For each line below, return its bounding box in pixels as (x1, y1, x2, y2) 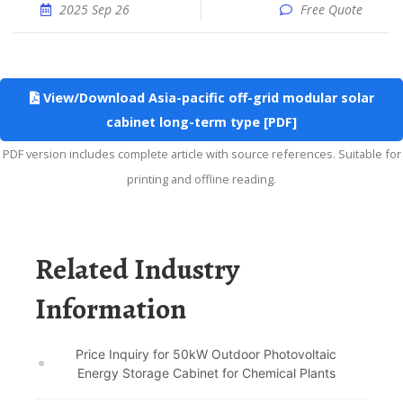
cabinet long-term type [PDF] (106, 113, 297, 130)
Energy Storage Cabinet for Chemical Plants (76, 365, 336, 381)
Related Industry (35, 249, 53, 289)
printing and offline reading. (127, 171, 276, 187)
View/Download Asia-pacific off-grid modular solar (39, 89, 374, 106)
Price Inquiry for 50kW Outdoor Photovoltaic (76, 346, 336, 362)
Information (35, 289, 186, 328)
